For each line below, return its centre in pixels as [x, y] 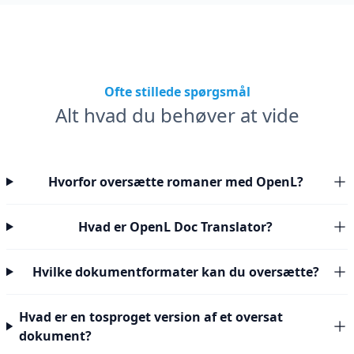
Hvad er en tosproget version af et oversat [151, 317]
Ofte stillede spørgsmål [177, 92]
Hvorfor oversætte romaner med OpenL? [175, 182]
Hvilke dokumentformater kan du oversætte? [175, 272]
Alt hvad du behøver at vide [177, 115]
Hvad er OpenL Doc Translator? [176, 227]
